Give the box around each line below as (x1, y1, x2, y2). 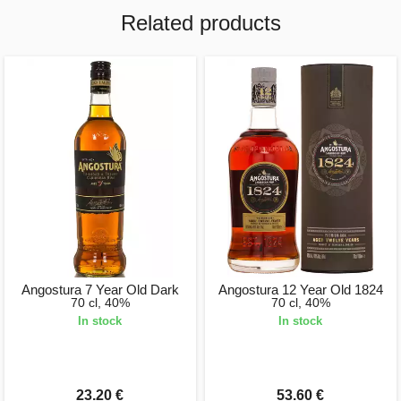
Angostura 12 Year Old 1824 (218, 282, 383, 298)
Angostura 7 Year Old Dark (21, 282, 179, 298)
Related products (120, 10, 281, 35)
